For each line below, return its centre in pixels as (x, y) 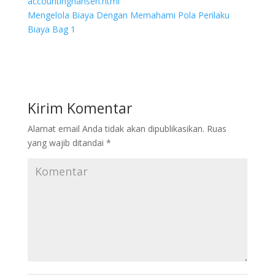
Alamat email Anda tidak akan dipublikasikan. (116, 129)
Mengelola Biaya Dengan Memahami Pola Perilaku (128, 15)
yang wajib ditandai (67, 143)
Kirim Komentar (80, 108)
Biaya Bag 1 (51, 29)
